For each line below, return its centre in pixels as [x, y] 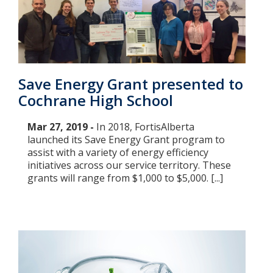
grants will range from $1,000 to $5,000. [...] [125, 178]
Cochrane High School [96, 101]
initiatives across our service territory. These [129, 165]
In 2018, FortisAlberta [145, 127]
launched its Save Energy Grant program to [126, 140]
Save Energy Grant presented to [131, 84]
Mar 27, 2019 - [62, 127]
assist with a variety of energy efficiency [118, 153]
